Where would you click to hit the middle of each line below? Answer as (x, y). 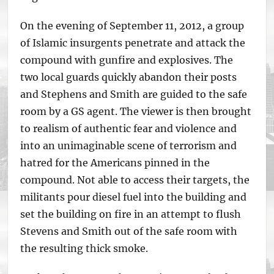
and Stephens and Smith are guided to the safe (134, 94)
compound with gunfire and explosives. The (127, 60)
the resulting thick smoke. (86, 248)
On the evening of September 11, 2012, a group (132, 26)
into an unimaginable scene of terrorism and (129, 146)
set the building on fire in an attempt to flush (131, 214)
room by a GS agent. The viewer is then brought (136, 111)
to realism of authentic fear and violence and (129, 128)
